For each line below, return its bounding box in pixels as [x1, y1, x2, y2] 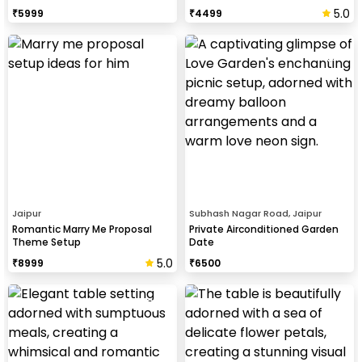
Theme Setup [12, 234, 81, 249]
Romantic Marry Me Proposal [12, 221, 152, 236]
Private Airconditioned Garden [189, 221, 339, 236]
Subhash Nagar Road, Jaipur [189, 206, 322, 220]
